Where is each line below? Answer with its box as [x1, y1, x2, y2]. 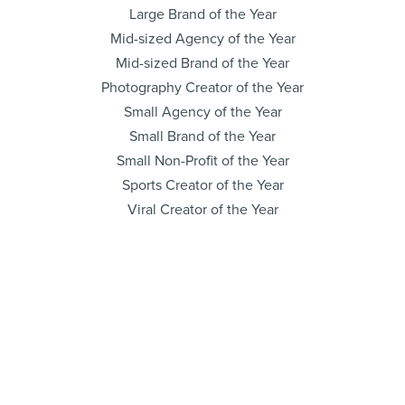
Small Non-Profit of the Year [116, 152, 289, 170]
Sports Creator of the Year [121, 176, 284, 194]
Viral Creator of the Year [127, 201, 278, 219]
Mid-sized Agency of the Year [109, 30, 296, 48]
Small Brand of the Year [129, 127, 276, 146]
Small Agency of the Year [123, 103, 282, 121]
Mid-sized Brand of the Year [116, 54, 289, 72]
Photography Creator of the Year [101, 79, 304, 97]
